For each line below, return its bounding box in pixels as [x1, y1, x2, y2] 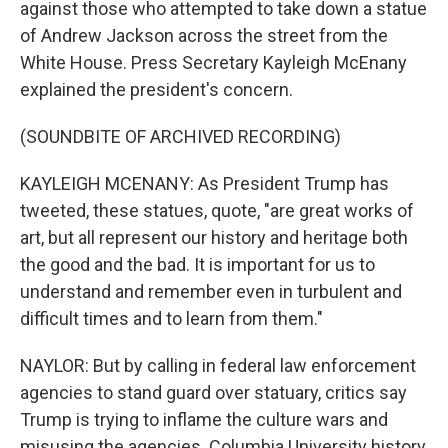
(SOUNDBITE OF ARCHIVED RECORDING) [20, 126, 341, 147]
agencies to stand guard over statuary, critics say [20, 382, 407, 403]
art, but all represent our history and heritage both [20, 227, 408, 248]
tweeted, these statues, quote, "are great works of [20, 200, 414, 221]
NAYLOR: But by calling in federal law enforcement [20, 355, 416, 376]
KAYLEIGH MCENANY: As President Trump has [20, 173, 389, 194]
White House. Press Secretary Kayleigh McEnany [20, 52, 407, 73]
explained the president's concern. [20, 79, 293, 100]
